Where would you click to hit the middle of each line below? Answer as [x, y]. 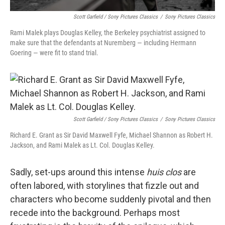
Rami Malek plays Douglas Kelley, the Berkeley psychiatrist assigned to [108, 33]
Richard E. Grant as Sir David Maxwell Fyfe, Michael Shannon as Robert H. [111, 135]
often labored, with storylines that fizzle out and [104, 186]
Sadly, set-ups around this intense [78, 172]
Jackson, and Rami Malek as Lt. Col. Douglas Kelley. [82, 145]
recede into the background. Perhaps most [95, 213]
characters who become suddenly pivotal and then [110, 199]
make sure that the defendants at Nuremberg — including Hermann [103, 43]
